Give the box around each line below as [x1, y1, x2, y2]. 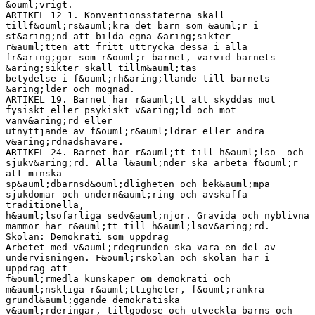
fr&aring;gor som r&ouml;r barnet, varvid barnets [6, 51, 276, 63]
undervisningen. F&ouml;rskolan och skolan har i [6, 252, 270, 263]
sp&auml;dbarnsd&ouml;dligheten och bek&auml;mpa [6, 178, 270, 189]
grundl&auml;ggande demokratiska [6, 294, 180, 305]
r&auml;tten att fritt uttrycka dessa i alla [6, 41, 247, 52]
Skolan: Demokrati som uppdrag [6, 231, 169, 242]
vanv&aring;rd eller [6, 115, 112, 126]
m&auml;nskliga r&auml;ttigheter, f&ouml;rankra [6, 283, 264, 295]
